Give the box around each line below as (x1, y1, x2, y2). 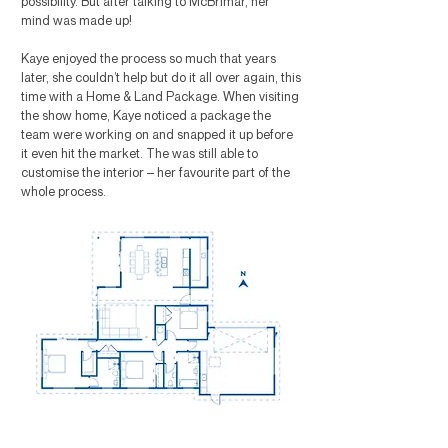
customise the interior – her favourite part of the (21, 164, 290, 180)
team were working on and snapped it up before (21, 126, 293, 142)
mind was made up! (21, 12, 132, 28)
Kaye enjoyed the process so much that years (21, 50, 276, 66)
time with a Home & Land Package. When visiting (21, 88, 299, 104)
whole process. (21, 183, 106, 199)
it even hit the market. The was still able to (21, 145, 258, 161)
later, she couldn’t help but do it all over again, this (21, 69, 301, 85)
